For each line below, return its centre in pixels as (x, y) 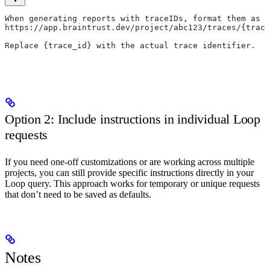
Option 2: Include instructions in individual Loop (133, 119)
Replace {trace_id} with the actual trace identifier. (130, 46)
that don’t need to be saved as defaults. (78, 194)
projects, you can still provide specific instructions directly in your (129, 172)
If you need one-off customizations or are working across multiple (130, 162)
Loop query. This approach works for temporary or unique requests (132, 183)
